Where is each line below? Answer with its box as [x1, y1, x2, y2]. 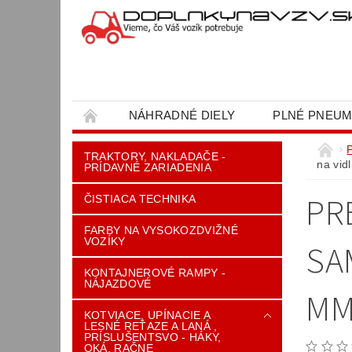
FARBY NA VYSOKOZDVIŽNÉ [83, 224, 238, 236]
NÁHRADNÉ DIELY [128, 108, 236, 122]
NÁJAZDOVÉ [83, 277, 152, 290]
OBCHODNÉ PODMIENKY [90, 137, 240, 150]
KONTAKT [277, 137, 334, 150]
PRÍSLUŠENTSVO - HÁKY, [83, 331, 222, 343]
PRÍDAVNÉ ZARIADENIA [83, 161, 211, 174]
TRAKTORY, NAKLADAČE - [83, 150, 226, 163]
